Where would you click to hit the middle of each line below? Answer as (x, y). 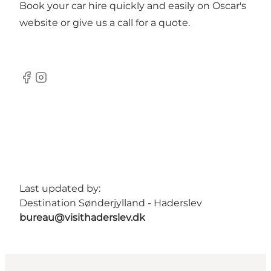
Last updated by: (60, 189)
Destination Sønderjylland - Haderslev (111, 203)
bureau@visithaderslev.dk (82, 218)
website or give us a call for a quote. (105, 23)
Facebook (43, 83)
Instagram (58, 83)
